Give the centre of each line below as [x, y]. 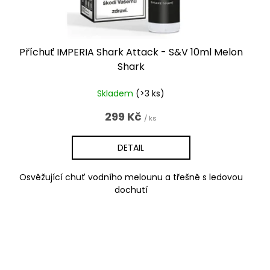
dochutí [131, 190]
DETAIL [131, 147]
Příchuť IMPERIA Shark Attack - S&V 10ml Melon [131, 52]
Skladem [117, 93]
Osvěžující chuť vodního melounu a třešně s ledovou [131, 177]
